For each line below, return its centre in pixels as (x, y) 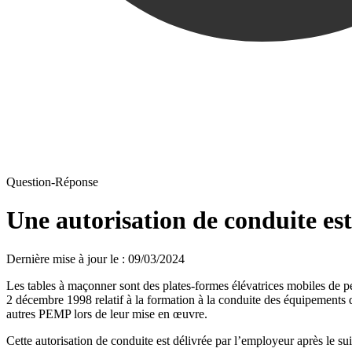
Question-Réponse (52, 181)
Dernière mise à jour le (62, 258)
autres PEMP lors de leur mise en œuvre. (107, 313)
